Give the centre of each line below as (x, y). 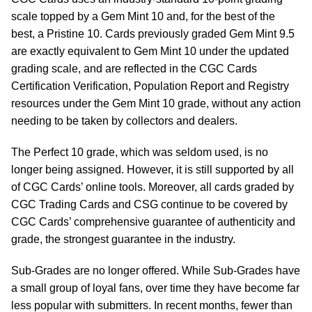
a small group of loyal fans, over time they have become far (155, 288)
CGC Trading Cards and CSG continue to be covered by (149, 204)
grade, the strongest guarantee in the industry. (123, 239)
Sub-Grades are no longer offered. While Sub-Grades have (156, 271)
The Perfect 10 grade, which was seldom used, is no (140, 152)
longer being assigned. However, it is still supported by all (153, 170)
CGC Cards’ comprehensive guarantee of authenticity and (153, 222)
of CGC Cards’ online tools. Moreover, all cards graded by (153, 187)
